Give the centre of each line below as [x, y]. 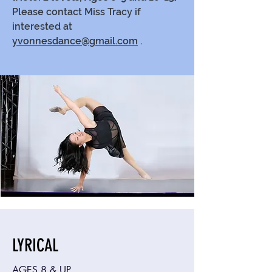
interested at [42, 26]
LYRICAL [35, 245]
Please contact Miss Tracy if [76, 12]
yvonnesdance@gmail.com [75, 41]
